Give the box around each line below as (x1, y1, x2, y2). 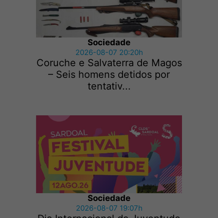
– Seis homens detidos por (48, 69, 170, 81)
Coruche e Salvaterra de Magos (36, 57, 182, 69)
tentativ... (87, 80, 131, 92)
